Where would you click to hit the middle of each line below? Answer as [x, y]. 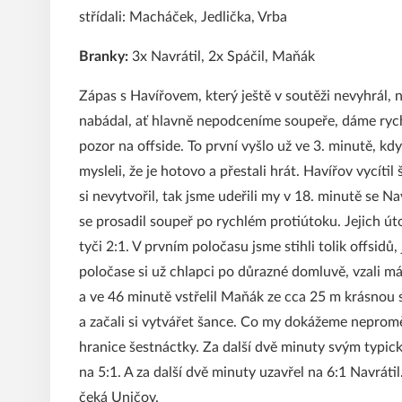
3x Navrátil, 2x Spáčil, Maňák [222, 57]
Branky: [104, 57]
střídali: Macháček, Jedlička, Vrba [183, 17]
